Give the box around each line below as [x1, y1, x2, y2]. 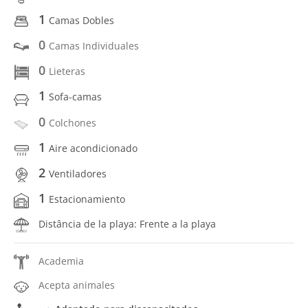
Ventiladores [49, 167, 107, 180]
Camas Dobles [49, 13, 114, 27]
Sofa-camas [49, 90, 102, 104]
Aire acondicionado [49, 141, 137, 155]
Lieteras [49, 65, 85, 78]
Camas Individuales [49, 38, 139, 52]
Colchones [49, 115, 96, 129]
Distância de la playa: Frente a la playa [38, 217, 216, 230]
